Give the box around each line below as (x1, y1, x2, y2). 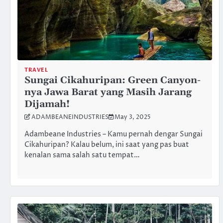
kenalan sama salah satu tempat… (24, 150, 140, 161)
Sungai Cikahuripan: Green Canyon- (24, 74, 201, 87)
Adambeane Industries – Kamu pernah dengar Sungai (24, 129, 203, 140)
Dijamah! (24, 98, 70, 111)
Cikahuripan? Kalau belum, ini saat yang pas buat (24, 140, 189, 150)
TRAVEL (24, 66, 48, 74)
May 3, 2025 (114, 113, 151, 121)
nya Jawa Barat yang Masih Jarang (24, 86, 192, 99)
